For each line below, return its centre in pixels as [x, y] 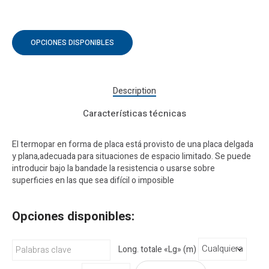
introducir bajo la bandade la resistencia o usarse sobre [113, 168]
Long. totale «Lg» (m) [157, 249]
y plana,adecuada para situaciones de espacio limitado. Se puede [131, 156]
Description [134, 91]
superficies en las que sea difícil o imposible [93, 180]
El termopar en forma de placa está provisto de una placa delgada [133, 144]
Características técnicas [134, 113]
